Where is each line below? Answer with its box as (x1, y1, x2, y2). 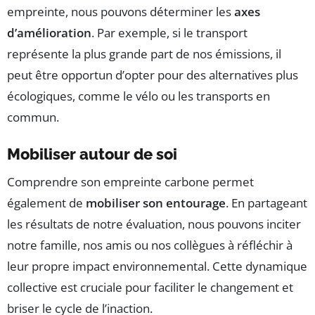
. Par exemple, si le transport (91, 25, 247, 41)
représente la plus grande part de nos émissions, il (7, 46, 281, 63)
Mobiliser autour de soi (7, 145, 177, 164)
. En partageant (226, 195, 307, 212)
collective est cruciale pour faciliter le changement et (7, 279, 293, 296)
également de (7, 195, 86, 212)
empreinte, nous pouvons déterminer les (7, 4, 234, 20)
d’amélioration (7, 25, 91, 41)
